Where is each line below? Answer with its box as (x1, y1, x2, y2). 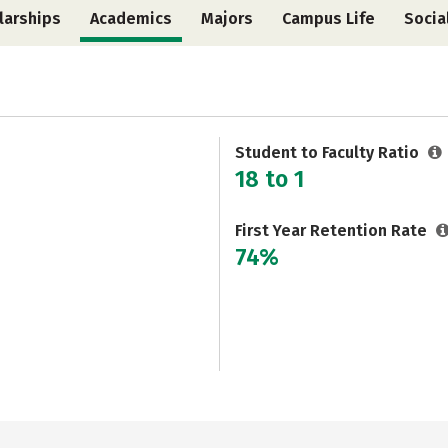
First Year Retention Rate (235, 221, 431, 240)
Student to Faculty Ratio (235, 143, 423, 162)
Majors (200, 9, 253, 28)
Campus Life (282, 9, 376, 28)
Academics (89, 9, 172, 28)
